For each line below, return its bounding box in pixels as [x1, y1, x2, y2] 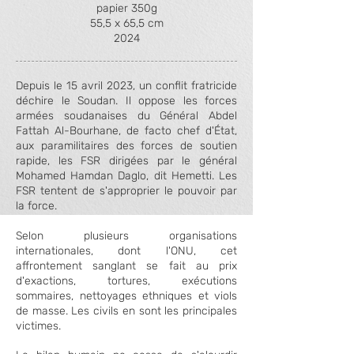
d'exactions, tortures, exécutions [16, 274, 237, 288]
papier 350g [96, 2, 157, 15]
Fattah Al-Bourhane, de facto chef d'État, [16, 124, 237, 137]
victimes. [16, 319, 61, 333]
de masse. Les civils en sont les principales [16, 304, 237, 318]
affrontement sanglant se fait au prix [16, 259, 237, 273]
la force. [16, 199, 57, 213]
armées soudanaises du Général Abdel [16, 109, 237, 122]
